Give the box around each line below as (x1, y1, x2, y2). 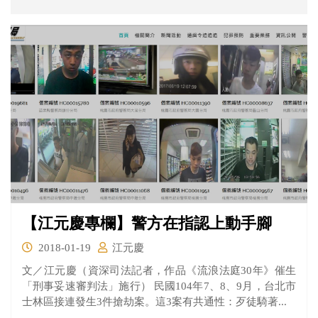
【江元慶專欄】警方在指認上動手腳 (22, 214, 272, 232)
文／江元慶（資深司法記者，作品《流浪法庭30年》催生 (22, 264, 296, 276)
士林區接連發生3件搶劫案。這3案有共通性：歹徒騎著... (22, 295, 287, 307)
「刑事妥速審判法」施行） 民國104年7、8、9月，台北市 (22, 280, 296, 292)
